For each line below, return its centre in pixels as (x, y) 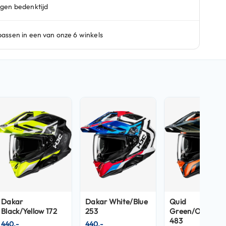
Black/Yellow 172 (29, 211)
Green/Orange (196, 211)
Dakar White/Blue (117, 202)
